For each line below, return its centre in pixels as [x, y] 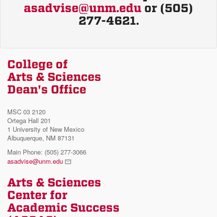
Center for [37, 195]
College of [38, 64]
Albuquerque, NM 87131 [41, 138]
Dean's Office [47, 89]
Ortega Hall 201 [29, 120]
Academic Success [63, 208]
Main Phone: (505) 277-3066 [47, 152]
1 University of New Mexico [46, 129]
